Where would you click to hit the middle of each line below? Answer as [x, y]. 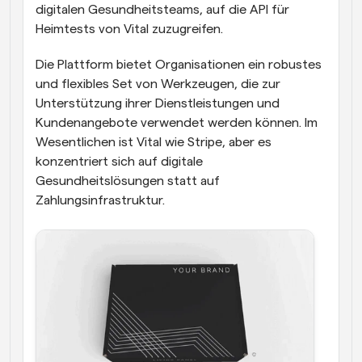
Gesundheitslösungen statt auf [128, 181]
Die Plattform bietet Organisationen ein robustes [179, 65]
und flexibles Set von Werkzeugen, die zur [158, 84]
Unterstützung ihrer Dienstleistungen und [158, 103]
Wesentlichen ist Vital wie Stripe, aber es [154, 142]
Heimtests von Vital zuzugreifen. [129, 29]
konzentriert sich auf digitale [119, 162]
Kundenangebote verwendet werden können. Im [177, 123]
